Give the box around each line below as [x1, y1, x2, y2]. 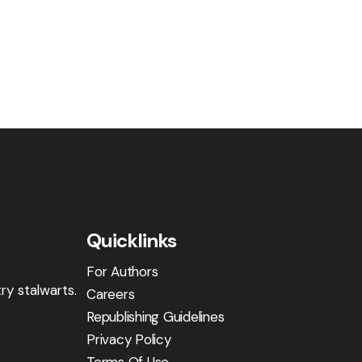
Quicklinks [86, 228, 177, 253]
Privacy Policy [86, 330, 171, 348]
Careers [86, 285, 135, 303]
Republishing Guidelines [86, 308, 225, 326]
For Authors [86, 263, 158, 280]
